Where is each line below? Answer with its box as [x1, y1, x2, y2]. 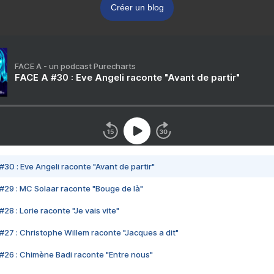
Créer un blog [110, 2, 164, 13]
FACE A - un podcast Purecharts [15, 61, 136, 72]
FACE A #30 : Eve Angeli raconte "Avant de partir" [15, 72, 240, 84]
